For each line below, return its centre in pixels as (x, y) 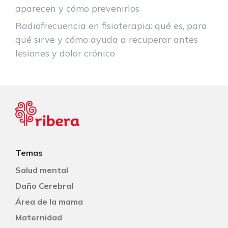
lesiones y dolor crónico (65, 53)
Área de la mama (49, 201)
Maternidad (39, 217)
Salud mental (42, 170)
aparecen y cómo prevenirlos (77, 8)
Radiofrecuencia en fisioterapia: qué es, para (111, 25)
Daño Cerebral (44, 186)
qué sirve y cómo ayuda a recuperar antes (107, 39)
